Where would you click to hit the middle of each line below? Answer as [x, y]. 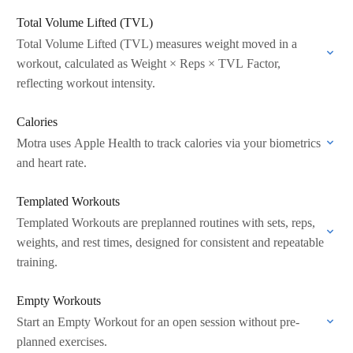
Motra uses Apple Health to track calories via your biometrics [169, 143]
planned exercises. [62, 342]
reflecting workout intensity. [86, 83]
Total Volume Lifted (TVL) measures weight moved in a [157, 44]
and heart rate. [52, 163]
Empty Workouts [59, 301]
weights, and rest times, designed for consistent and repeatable [170, 242]
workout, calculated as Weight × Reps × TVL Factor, [149, 63]
